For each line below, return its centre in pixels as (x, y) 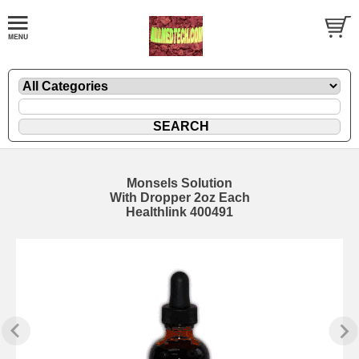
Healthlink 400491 (179, 212)
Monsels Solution (179, 183)
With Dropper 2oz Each (179, 197)
